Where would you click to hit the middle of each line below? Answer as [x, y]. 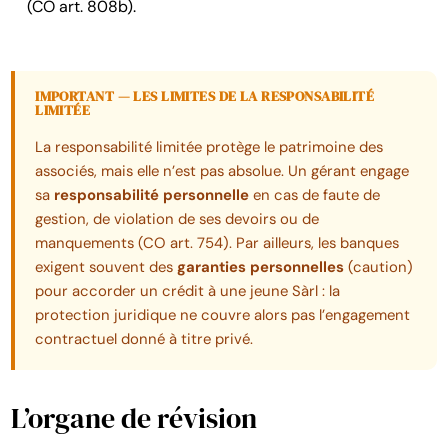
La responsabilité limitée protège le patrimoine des [209, 147]
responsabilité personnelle [152, 195]
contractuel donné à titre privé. [144, 339]
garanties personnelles [261, 267]
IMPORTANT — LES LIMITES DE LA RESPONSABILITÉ [205, 96]
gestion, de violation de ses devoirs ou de [177, 219]
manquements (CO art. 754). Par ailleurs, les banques [217, 243]
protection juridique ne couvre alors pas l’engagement [223, 315]
